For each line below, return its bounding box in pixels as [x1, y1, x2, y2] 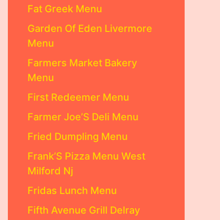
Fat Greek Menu [27, 3, 102, 15]
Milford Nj [27, 165, 73, 177]
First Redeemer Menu [27, 91, 129, 103]
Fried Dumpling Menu [27, 131, 128, 142]
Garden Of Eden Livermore [27, 23, 152, 34]
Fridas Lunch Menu [27, 185, 117, 196]
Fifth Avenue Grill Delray [27, 204, 140, 216]
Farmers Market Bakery [27, 57, 137, 69]
